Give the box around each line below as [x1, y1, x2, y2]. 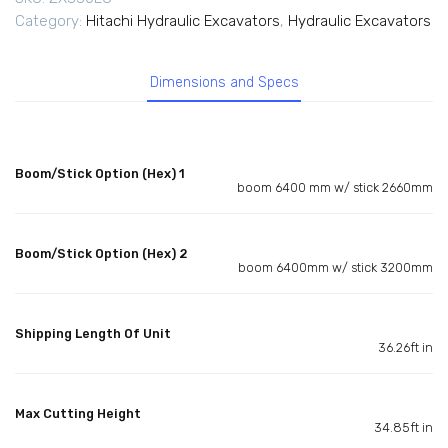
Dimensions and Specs [149, 74, 299, 92]
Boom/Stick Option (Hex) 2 [15, 245, 188, 261]
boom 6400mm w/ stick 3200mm [238, 259, 433, 275]
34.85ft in [374, 419, 433, 435]
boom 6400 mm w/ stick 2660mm [237, 179, 433, 195]
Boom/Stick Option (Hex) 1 [15, 165, 185, 181]
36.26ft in [378, 339, 433, 355]
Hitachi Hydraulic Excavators [86, 12, 280, 31]
